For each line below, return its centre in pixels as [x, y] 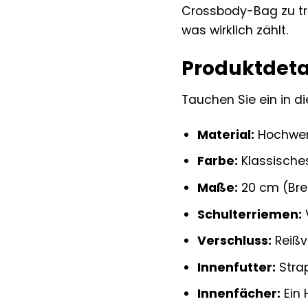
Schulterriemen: [249, 214]
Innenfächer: [239, 294]
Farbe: [217, 161]
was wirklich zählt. [234, 31]
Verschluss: [234, 241]
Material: [225, 134]
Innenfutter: [236, 267]
